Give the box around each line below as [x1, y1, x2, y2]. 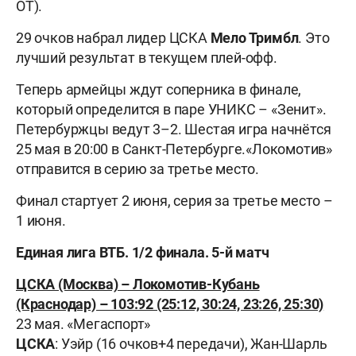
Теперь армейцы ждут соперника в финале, [16, 81, 302, 99]
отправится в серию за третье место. [16, 161, 262, 178]
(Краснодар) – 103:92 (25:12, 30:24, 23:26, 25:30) [16, 296, 324, 313]
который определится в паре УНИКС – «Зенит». [16, 101, 327, 118]
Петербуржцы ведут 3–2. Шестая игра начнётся [16, 121, 331, 138]
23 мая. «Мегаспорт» [16, 315, 151, 333]
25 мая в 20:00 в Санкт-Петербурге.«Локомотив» [16, 141, 332, 158]
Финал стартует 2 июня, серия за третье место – [16, 192, 333, 210]
